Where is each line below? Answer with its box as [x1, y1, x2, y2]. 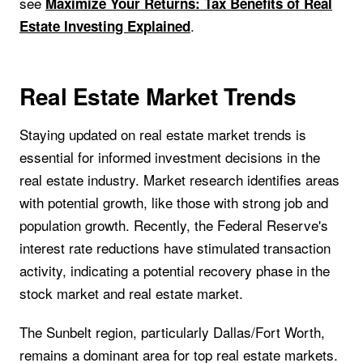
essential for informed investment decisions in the [19, 146, 320, 167]
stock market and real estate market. [19, 282, 243, 303]
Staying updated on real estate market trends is [19, 123, 306, 144]
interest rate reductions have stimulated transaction [19, 237, 331, 258]
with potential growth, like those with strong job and [19, 191, 328, 212]
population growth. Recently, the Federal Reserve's [19, 214, 328, 235]
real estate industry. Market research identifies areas [19, 169, 340, 190]
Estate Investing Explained [19, 15, 190, 36]
